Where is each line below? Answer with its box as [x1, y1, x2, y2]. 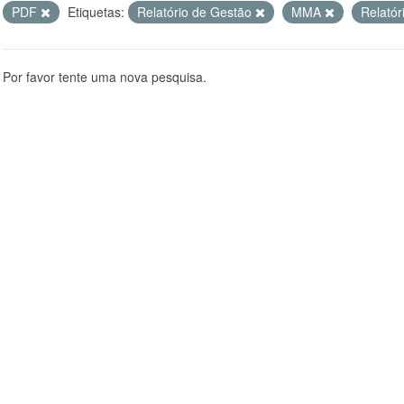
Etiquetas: [68, 3, 124, 21]
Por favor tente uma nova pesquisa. [3, 68, 207, 86]
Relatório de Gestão [137, 3, 255, 21]
